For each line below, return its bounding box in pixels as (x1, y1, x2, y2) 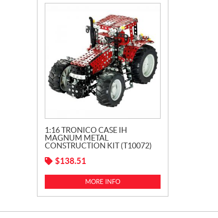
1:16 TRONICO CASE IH (45, 126, 127, 134)
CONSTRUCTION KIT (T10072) (45, 141, 152, 150)
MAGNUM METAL (45, 133, 109, 142)
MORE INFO (85, 178, 120, 185)
